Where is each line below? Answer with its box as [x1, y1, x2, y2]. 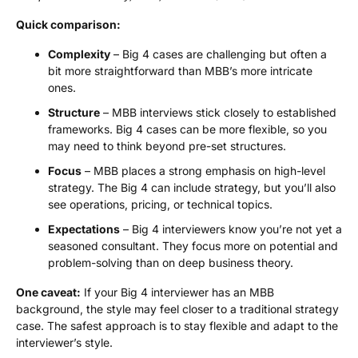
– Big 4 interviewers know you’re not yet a [120, 222, 342, 236]
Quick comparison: [16, 18, 121, 31]
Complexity [48, 47, 110, 61]
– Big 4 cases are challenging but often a [110, 47, 327, 61]
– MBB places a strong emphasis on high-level [82, 164, 325, 177]
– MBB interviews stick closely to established [100, 105, 336, 119]
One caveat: [16, 285, 81, 299]
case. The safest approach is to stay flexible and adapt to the [16, 319, 338, 332]
